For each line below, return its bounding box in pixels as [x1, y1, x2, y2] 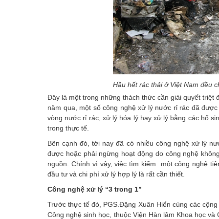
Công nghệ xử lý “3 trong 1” [47, 185, 142, 193]
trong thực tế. [47, 124, 89, 132]
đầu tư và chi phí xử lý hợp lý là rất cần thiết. [47, 170, 185, 178]
